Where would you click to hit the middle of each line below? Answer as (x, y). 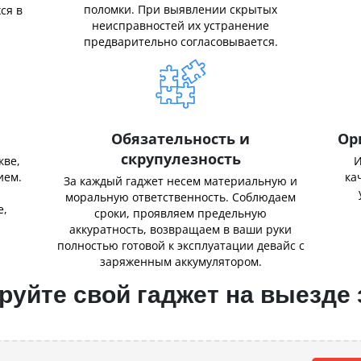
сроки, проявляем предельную (180, 213)
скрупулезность (180, 159)
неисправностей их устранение (180, 25)
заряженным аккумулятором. (180, 261)
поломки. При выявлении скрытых (180, 9)
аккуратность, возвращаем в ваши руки (180, 229)
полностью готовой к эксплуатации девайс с (180, 245)
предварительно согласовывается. (180, 41)
